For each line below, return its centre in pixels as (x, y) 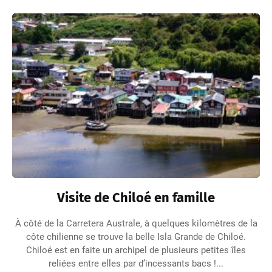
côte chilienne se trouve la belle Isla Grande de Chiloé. (136, 237)
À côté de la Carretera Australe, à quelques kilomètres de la (136, 224)
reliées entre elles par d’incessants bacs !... (136, 264)
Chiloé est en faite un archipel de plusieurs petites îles (136, 250)
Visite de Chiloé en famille (136, 198)
